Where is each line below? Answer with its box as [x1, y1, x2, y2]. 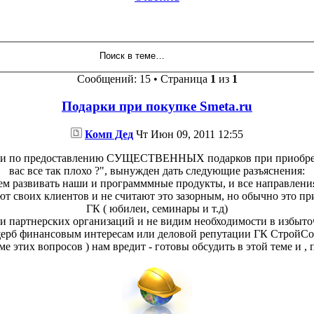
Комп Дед [85, 128, 133, 140]
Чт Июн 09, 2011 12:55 [133, 128, 243, 140]
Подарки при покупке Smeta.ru [62, 99, 252, 114]
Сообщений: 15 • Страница [76, 73, 210, 86]
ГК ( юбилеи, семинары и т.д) [86, 202, 228, 214]
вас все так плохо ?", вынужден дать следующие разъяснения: [9, 164, 305, 177]
